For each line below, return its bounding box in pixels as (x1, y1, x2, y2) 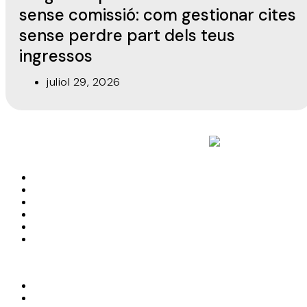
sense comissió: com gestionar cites (19, 3, 296, 25)
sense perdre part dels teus (19, 24, 235, 46)
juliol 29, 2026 (47, 74, 121, 89)
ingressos (19, 45, 93, 66)
